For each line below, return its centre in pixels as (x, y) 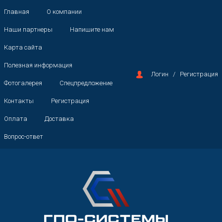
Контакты (19, 101)
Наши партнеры (28, 29)
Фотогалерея (23, 83)
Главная (17, 12)
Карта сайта (23, 47)
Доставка (59, 119)
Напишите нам (92, 29)
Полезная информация (38, 65)
